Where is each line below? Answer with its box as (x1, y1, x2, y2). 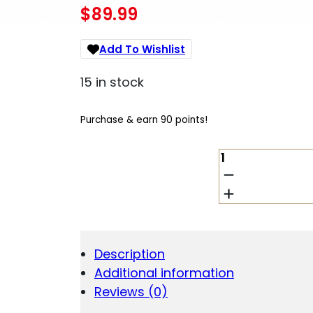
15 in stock (80, 73, 145, 91)
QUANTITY (219, 235, 283, 254)
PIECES (219, 221, 262, 239)
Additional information (94, 263, 234, 282)
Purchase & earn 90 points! (80, 112, 208, 126)
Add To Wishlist (99, 41, 186, 57)
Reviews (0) (94, 282, 168, 300)
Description (94, 245, 165, 263)
